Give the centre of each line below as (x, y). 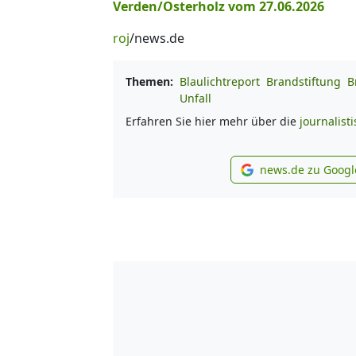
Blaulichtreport (220, 81)
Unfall (195, 98)
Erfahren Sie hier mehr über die (213, 121)
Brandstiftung (304, 81)
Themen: (149, 81)
